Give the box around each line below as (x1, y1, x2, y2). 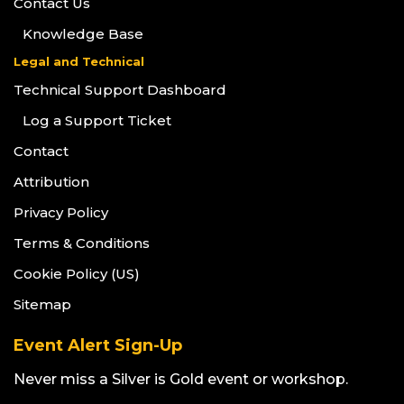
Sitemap (14, 296, 71, 314)
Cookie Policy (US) (14, 265, 140, 283)
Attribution (14, 173, 89, 191)
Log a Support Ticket (23, 112, 171, 130)
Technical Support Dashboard (14, 81, 226, 99)
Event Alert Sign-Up (14, 335, 182, 355)
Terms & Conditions (14, 234, 150, 252)
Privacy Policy (14, 204, 108, 222)
